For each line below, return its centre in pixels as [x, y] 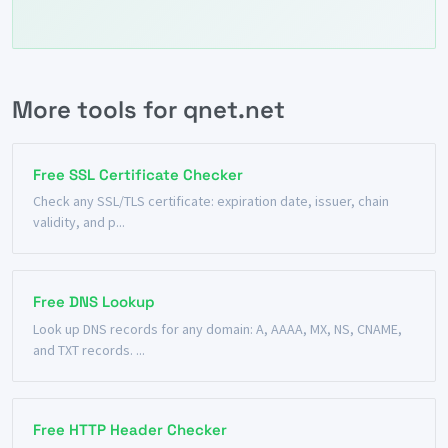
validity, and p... [79, 222]
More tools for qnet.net [148, 109]
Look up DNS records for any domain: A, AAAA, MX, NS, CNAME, [217, 328]
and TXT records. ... [89, 349]
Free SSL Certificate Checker [138, 174]
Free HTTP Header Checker [130, 429]
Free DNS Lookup [94, 302]
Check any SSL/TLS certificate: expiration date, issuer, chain [211, 201]
